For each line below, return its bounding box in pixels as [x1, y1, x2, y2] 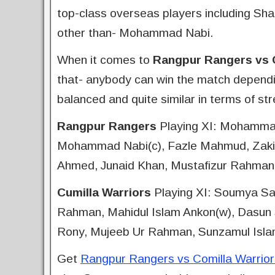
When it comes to [57, 53, 153, 66]
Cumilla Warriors [57, 186, 151, 199]
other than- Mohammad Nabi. [57, 26, 214, 39]
